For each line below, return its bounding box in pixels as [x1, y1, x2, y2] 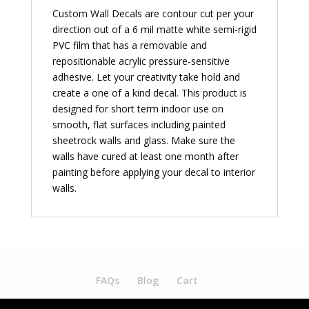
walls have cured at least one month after [52, 150, 239, 163]
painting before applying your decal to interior [52, 166, 255, 179]
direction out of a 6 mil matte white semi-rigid [52, 23, 257, 37]
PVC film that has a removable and [52, 39, 207, 52]
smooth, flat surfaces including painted [52, 118, 226, 132]
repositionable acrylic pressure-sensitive [52, 54, 230, 68]
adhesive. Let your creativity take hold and [52, 70, 240, 84]
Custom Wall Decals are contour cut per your [52, 7, 254, 21]
